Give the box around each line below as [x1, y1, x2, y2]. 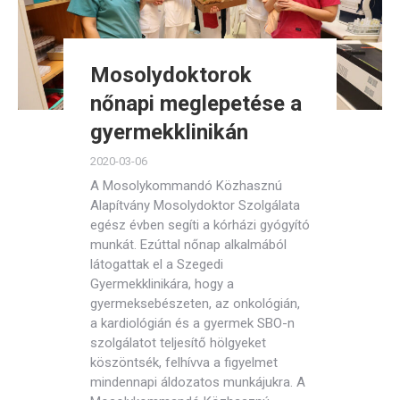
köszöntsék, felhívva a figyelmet [90, 354, 278, 371]
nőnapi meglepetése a [90, 91, 302, 116]
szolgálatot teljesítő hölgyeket [90, 335, 266, 351]
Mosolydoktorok [90, 62, 252, 87]
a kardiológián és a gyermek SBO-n [90, 315, 295, 331]
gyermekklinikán [90, 120, 248, 145]
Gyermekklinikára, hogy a [90, 276, 234, 292]
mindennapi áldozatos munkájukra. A [90, 374, 305, 390]
